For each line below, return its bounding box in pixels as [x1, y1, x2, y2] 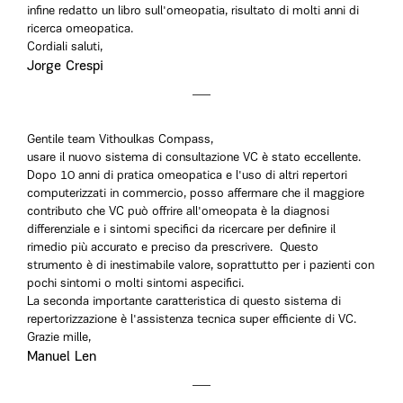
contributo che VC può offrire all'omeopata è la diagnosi [27, 205, 329, 219]
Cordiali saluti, [27, 40, 103, 54]
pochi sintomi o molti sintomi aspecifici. [27, 277, 244, 291]
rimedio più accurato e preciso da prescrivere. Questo [27, 241, 318, 255]
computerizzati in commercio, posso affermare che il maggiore [27, 187, 364, 201]
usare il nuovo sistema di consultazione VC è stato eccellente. [27, 151, 361, 165]
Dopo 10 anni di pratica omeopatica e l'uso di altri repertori [27, 169, 347, 183]
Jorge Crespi [27, 59, 103, 74]
